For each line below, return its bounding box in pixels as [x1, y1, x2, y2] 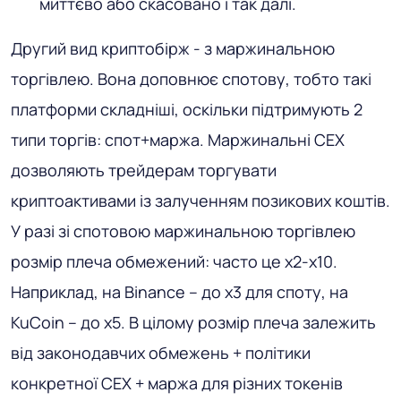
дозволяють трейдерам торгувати [11, 158, 277, 181]
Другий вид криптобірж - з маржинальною [11, 37, 335, 59]
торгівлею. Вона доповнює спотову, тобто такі [11, 67, 371, 90]
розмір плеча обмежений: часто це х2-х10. [11, 250, 337, 272]
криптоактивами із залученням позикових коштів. [11, 189, 390, 211]
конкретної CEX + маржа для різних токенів [11, 371, 343, 394]
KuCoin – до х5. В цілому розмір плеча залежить [11, 311, 376, 333]
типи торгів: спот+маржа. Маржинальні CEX [11, 128, 345, 150]
